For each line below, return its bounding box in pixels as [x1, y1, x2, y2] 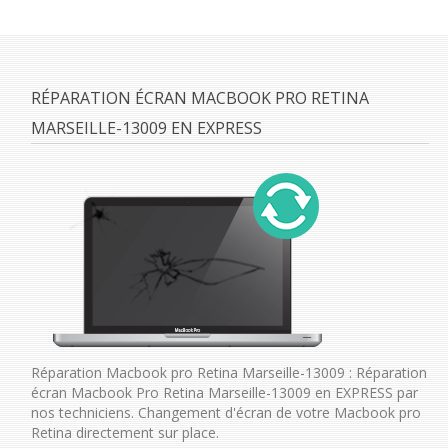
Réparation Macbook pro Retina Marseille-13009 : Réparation [30, 362, 427, 382]
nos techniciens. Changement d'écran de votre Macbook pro [30, 402, 421, 422]
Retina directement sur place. [30, 422, 219, 442]
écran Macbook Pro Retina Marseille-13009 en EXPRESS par [30, 382, 418, 402]
